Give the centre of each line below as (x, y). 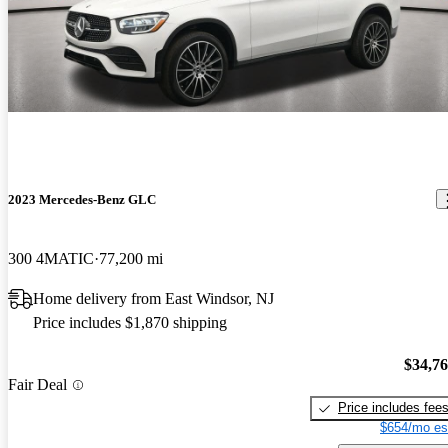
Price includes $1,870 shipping (130, 322)
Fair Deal (37, 385)
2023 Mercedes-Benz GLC (82, 199)
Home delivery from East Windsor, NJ (153, 298)
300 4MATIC (51, 258)
